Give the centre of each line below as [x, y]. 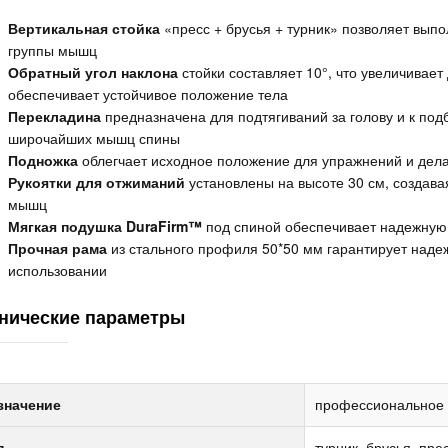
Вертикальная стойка [83, 28]
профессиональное [379, 405]
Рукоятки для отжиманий [96, 182]
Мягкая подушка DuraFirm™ [104, 226]
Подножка [42, 160]
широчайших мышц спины [93, 138]
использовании [57, 270]
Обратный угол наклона [92, 72]
